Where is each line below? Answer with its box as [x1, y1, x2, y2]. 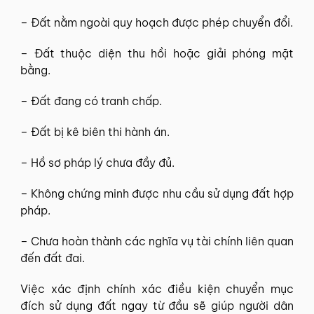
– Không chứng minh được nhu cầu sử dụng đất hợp [20, 186, 294, 200]
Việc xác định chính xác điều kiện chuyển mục [20, 282, 294, 296]
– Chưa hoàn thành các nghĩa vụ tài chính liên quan [20, 234, 294, 248]
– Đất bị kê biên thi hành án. [20, 125, 170, 139]
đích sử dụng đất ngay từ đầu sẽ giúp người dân [20, 299, 294, 313]
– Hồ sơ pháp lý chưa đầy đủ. [20, 156, 175, 170]
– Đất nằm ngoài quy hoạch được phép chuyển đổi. [20, 15, 293, 29]
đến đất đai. [20, 251, 85, 265]
